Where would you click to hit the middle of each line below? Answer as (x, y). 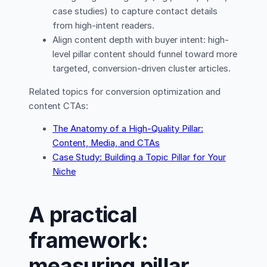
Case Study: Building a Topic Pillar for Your (139, 158)
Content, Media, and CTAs (106, 143)
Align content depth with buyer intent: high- (141, 40)
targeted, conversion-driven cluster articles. (142, 68)
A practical (83, 214)
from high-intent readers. (103, 25)
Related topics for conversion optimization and (125, 91)
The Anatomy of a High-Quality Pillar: (128, 129)
